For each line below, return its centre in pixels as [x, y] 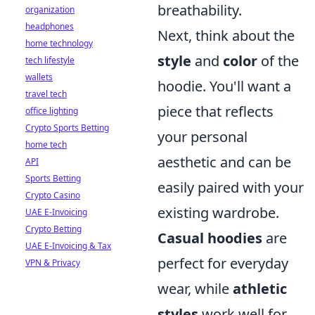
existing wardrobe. [218, 213]
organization [50, 9]
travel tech [46, 94]
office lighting [52, 111]
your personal [202, 137]
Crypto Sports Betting [67, 128]
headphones [50, 26]
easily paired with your [231, 188]
